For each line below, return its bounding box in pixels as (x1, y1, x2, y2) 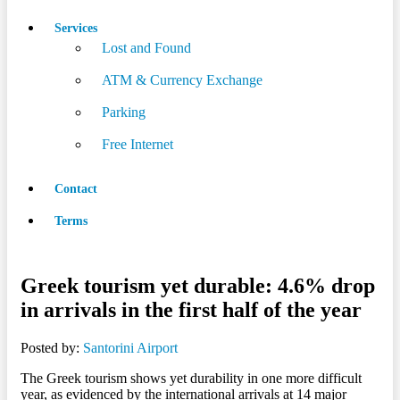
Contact (54, 182, 97, 196)
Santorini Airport (83, 339, 178, 355)
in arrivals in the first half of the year (21, 297, 362, 321)
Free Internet (102, 137, 173, 152)
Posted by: (21, 339, 79, 355)
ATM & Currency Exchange (102, 72, 262, 87)
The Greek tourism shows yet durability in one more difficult (21, 370, 362, 386)
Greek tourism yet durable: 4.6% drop (21, 273, 375, 297)
